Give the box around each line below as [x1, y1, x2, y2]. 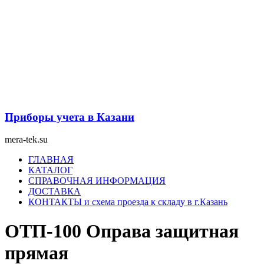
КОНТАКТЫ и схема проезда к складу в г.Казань [28, 197, 227, 207]
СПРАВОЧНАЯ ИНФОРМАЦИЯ [28, 176, 166, 186]
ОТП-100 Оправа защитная [5, 220, 239, 242]
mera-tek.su [5, 134, 48, 145]
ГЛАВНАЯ [28, 154, 74, 165]
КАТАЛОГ [28, 165, 72, 176]
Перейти [4, 4, 39, 14]
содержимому [4, 25, 60, 35]
